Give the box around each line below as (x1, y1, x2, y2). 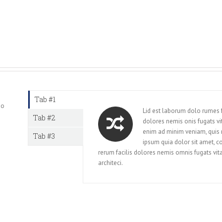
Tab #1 (35, 95, 56, 105)
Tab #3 (33, 131, 55, 141)
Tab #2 (33, 113, 56, 123)
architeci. (98, 159, 123, 167)
